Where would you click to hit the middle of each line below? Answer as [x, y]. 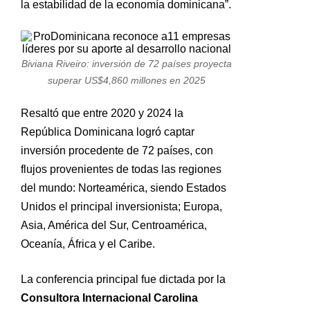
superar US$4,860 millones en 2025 [126, 81]
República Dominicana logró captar [108, 132]
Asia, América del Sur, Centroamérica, [114, 225]
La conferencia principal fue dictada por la [123, 279]
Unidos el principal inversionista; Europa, [121, 207]
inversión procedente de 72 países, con [117, 151]
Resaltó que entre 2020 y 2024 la [102, 113]
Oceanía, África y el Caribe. [88, 244]
